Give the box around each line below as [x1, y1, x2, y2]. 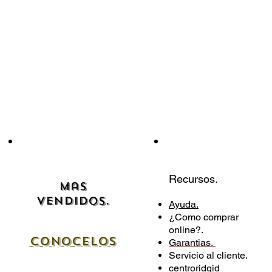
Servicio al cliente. [169, 250, 248, 262]
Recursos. [169, 172, 218, 186]
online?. [169, 224, 203, 236]
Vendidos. [36, 194, 110, 209]
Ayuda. [169, 199, 199, 211]
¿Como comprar [169, 211, 239, 223]
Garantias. [169, 237, 216, 249]
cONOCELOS [29, 234, 117, 250]
